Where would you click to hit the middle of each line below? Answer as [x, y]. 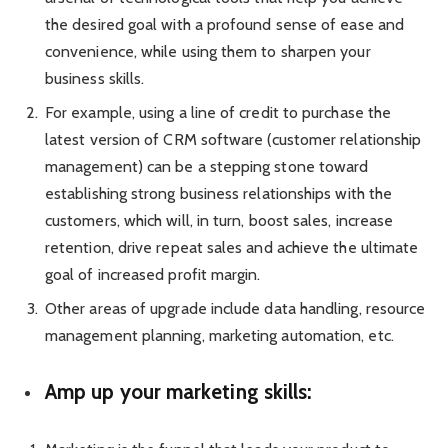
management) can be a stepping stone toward [207, 167]
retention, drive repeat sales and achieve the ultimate [232, 248]
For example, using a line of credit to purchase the [218, 113]
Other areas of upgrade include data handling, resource [235, 309]
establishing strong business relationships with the [219, 194]
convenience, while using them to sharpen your [208, 52]
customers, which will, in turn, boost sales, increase [219, 221]
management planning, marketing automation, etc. [219, 336]
